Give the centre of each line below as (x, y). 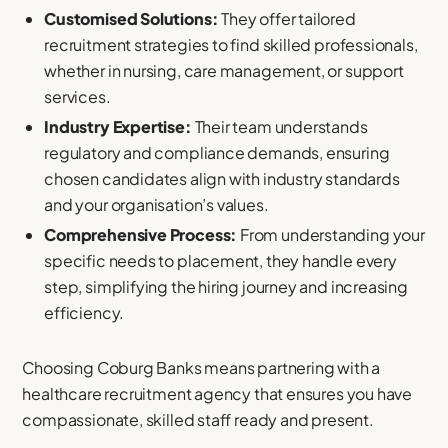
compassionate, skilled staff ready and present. (198, 419)
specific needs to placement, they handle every (220, 260)
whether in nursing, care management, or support (224, 71)
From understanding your (331, 234)
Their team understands (279, 127)
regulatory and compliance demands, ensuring (217, 153)
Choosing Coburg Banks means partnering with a (201, 367)
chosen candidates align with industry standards (222, 179)
